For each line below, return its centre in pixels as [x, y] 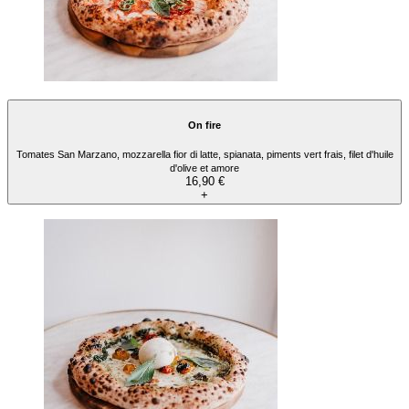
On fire [204, 125]
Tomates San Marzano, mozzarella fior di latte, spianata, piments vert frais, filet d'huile [204, 155]
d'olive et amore [204, 168]
